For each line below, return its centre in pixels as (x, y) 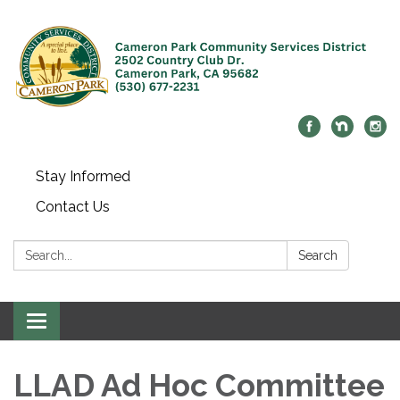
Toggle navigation (95, 323)
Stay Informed (83, 177)
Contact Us (73, 207)
